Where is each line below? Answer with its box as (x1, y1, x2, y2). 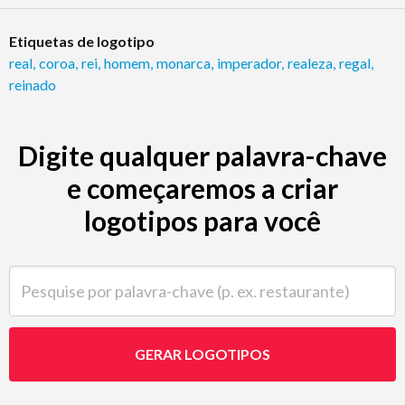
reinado (9, 75, 56, 93)
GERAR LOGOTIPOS (135, 344, 270, 363)
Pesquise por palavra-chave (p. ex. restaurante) (8, 266, 295, 284)
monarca (156, 53, 211, 71)
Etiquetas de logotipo (9, 32, 155, 50)
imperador (217, 53, 281, 71)
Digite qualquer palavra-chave (18, 138, 387, 172)
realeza (287, 53, 333, 71)
